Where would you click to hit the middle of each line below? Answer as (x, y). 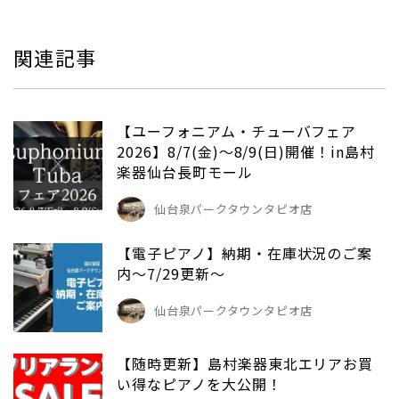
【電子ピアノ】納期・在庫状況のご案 (245, 252)
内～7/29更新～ (171, 273)
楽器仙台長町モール (185, 171)
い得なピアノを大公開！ (199, 383)
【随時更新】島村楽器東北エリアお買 (245, 363)
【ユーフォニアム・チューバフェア (237, 130)
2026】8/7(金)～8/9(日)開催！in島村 (246, 151)
